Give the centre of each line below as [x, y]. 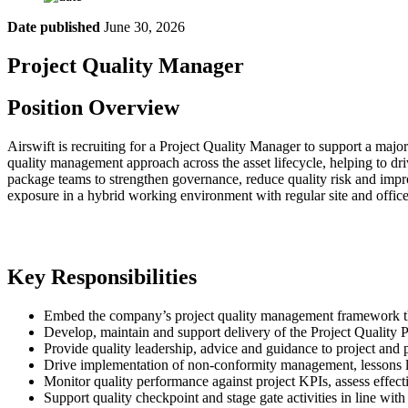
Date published [54, 26]
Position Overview [93, 108]
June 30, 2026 [143, 26]
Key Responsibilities [102, 277]
